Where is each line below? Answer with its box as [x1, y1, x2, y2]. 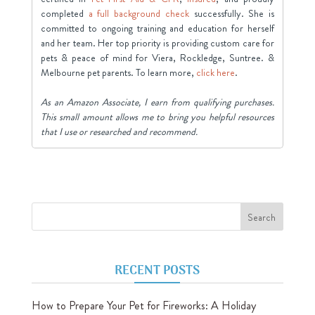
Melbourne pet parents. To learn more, [40, 65, 196, 79]
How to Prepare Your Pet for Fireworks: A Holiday [31, 297, 256, 314]
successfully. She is [188, 6, 275, 20]
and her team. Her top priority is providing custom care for [40, 35, 275, 50]
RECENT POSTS [115, 260, 200, 281]
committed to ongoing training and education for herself [40, 20, 275, 35]
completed [40, 6, 89, 20]
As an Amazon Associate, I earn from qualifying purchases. [40, 94, 275, 109]
